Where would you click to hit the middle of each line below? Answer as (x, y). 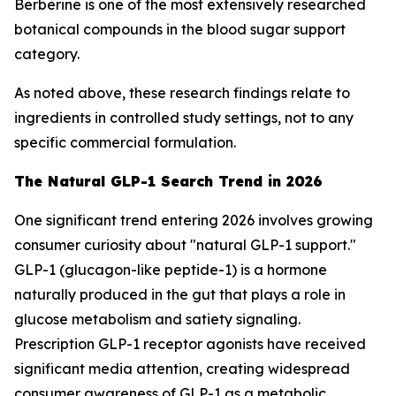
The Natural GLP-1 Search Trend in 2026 (168, 181)
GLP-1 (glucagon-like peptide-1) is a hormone (171, 270)
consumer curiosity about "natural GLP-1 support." (185, 245)
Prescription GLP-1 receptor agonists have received (190, 344)
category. (47, 54)
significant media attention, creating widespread (182, 369)
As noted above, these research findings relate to (182, 93)
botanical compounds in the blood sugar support (180, 29)
